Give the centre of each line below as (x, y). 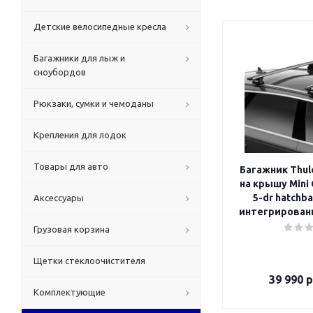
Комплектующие (70, 292)
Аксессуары (59, 198)
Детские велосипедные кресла (100, 27)
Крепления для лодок (80, 135)
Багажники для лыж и (79, 58)
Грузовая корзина (72, 229)
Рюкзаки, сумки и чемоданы (94, 103)
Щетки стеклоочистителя (89, 261)
